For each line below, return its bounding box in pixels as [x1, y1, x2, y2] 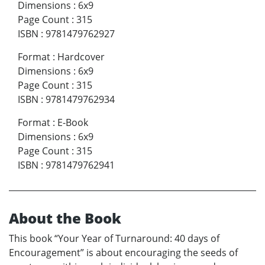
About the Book [9, 208, 121, 228]
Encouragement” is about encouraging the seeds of [9, 245, 238, 259]
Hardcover [57, 50, 105, 63]
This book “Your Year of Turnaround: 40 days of [9, 231, 219, 245]
